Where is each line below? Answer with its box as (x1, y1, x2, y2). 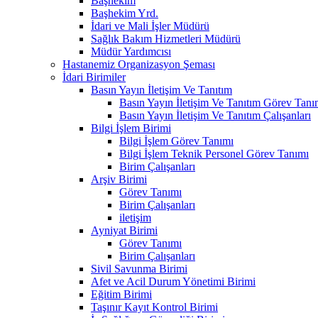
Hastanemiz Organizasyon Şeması (62, 57, 215, 70)
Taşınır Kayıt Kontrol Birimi (91, 300, 218, 313)
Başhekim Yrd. (91, 6, 158, 19)
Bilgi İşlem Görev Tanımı (119, 134, 234, 147)
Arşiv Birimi (91, 172, 147, 185)
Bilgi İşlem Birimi (91, 121, 171, 134)
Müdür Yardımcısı (91, 45, 171, 57)
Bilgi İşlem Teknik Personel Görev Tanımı (119, 147, 309, 160)
